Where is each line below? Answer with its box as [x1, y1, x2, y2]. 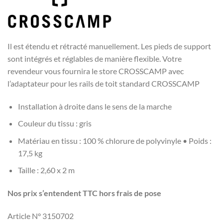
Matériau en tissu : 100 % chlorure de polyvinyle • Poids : [17, 135, 212, 145]
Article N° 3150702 [7, 211, 74, 221]
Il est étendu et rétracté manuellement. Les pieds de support [7, 41, 211, 51]
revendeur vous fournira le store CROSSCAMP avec [7, 66, 184, 76]
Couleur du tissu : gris [17, 118, 92, 128]
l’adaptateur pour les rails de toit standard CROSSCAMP [7, 78, 200, 88]
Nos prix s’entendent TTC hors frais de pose [7, 188, 161, 198]
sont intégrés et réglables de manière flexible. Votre [7, 53, 182, 63]
